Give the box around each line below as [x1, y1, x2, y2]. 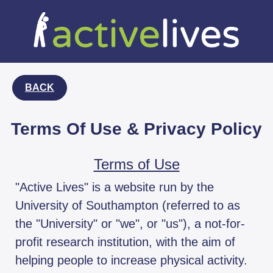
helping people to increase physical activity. [15, 253, 247, 268]
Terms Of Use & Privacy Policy [11, 119, 262, 139]
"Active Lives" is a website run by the [15, 180, 214, 194]
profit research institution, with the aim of [15, 235, 235, 249]
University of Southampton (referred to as [15, 199, 240, 213]
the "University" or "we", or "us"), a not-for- [15, 217, 245, 231]
